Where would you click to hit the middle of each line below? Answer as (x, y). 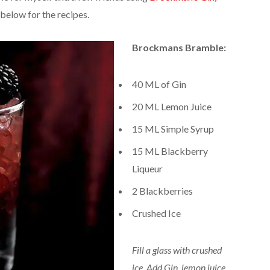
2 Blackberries (162, 190)
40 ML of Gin (159, 84)
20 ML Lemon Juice (171, 106)
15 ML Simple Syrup (173, 128)
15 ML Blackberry (170, 151)
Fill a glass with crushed (177, 250)
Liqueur (147, 168)
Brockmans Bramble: (179, 47)
